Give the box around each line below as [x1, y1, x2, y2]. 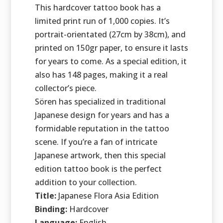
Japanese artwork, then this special [34, 150, 166, 161]
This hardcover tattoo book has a [34, 2, 161, 13]
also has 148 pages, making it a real [34, 69, 168, 81]
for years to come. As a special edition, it [34, 56, 187, 67]
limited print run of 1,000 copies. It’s [34, 15, 170, 27]
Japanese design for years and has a [34, 110, 169, 121]
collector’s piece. [34, 83, 97, 94]
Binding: [34, 204, 67, 215]
